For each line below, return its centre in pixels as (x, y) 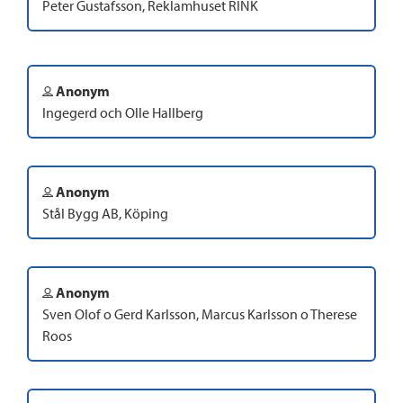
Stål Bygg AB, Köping (105, 214)
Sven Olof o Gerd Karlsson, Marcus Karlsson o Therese (200, 314)
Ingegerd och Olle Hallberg (123, 113)
